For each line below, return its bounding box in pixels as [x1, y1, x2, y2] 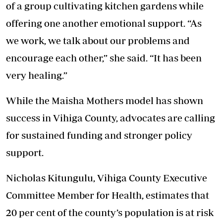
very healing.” [6, 69, 67, 81]
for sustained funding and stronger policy [6, 129, 192, 141]
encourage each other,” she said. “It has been [6, 52, 202, 64]
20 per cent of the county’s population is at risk [6, 207, 214, 219]
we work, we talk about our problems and [6, 35, 190, 47]
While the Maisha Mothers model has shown [6, 95, 203, 107]
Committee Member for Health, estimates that [6, 189, 209, 201]
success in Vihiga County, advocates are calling [6, 112, 215, 124]
